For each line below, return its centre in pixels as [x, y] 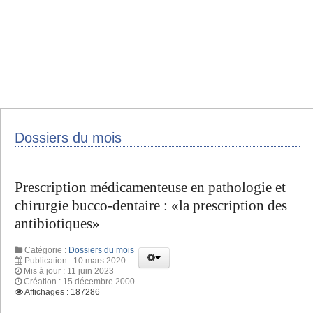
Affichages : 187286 [62, 292]
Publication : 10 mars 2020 [75, 260]
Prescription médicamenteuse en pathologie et [150, 188]
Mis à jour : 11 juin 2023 [69, 271]
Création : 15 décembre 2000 [79, 281]
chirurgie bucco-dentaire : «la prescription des [151, 206]
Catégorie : [45, 250]
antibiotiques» [57, 224]
